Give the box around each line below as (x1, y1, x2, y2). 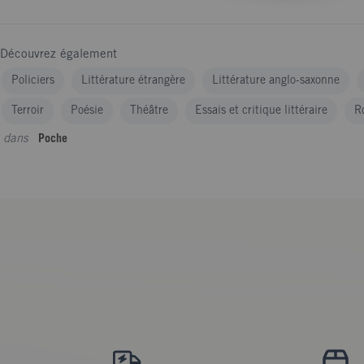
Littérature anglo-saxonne (212, 76, 340, 86)
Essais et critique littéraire (195, 106, 327, 116)
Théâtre (130, 106, 168, 116)
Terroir (11, 106, 44, 116)
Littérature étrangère (81, 76, 185, 86)
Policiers (11, 76, 54, 86)
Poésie (71, 106, 103, 116)
